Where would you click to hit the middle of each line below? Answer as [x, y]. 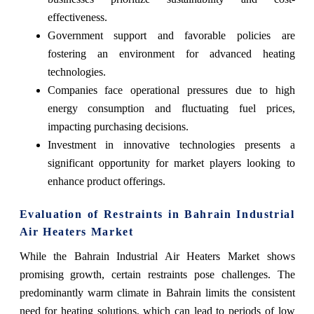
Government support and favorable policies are [171, 36]
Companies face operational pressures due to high [171, 90]
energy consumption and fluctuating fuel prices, [171, 109]
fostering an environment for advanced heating [171, 54]
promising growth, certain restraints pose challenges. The [157, 275]
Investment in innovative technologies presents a [171, 145]
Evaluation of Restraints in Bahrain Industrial [157, 214]
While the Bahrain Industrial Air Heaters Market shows [157, 257]
